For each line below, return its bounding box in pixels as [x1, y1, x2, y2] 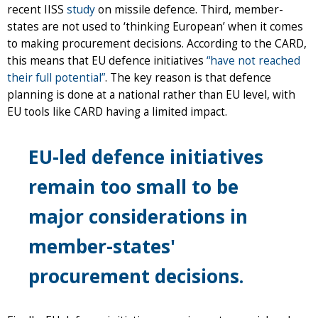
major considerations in [28, 203, 248, 229]
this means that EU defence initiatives [7, 53, 207, 68]
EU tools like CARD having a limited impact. [7, 104, 227, 119]
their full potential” [7, 70, 105, 85]
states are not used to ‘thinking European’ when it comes [7, 18, 303, 34]
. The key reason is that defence [105, 70, 271, 85]
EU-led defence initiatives [28, 143, 263, 170]
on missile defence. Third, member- [95, 1, 283, 17]
